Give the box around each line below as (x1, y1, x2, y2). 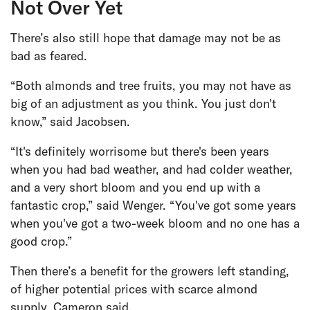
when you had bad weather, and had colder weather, (10, 161, 293, 177)
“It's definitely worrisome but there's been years (10, 143, 269, 159)
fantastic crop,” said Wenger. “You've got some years (10, 197, 296, 213)
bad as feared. (10, 47, 87, 64)
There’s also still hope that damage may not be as (10, 29, 281, 46)
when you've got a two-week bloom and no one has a (10, 215, 300, 231)
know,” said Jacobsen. (10, 113, 130, 129)
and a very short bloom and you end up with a (10, 179, 260, 195)
